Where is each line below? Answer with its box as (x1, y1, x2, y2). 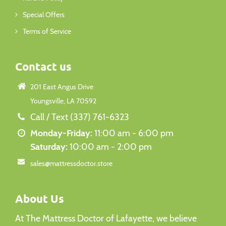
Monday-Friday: (30, 128, 92, 139)
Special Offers (23, 10, 65, 20)
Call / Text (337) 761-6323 (30, 111, 129, 123)
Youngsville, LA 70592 (30, 96, 96, 106)
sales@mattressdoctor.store (30, 159, 112, 168)
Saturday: (30, 141, 68, 153)
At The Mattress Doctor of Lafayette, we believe (15, 213, 197, 224)
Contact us (15, 60, 72, 74)
